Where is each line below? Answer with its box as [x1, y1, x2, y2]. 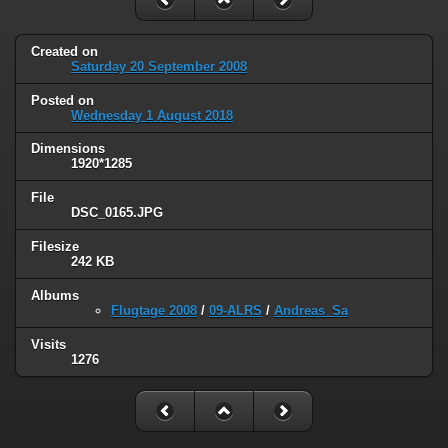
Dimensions [31, 141, 105, 157]
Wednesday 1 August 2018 [71, 107, 233, 123]
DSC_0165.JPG [71, 205, 163, 221]
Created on [31, 43, 98, 59]
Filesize [31, 239, 79, 255]
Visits [31, 337, 66, 353]
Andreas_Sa [274, 303, 348, 319]
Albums [31, 288, 79, 304]
